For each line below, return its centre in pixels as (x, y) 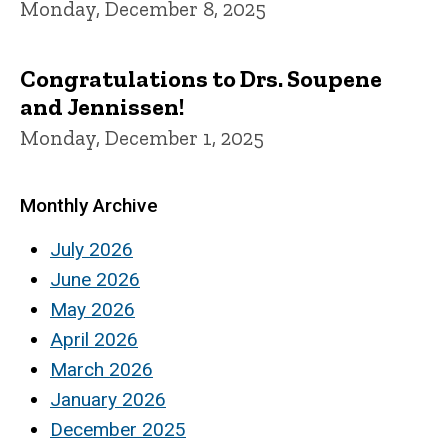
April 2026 (94, 339)
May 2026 (92, 309)
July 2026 (91, 249)
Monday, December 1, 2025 (142, 137)
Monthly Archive (89, 205)
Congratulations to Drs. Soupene (201, 78)
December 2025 (118, 429)
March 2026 (101, 369)
